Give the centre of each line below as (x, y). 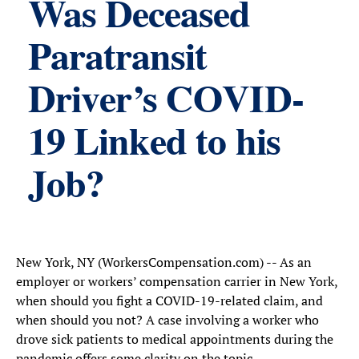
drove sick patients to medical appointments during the (175, 339)
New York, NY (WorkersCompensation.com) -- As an (164, 262)
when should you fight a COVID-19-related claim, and (169, 301)
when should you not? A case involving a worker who (167, 320)
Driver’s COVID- (166, 103)
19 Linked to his (154, 145)
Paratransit (118, 60)
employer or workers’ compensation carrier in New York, (177, 281)
